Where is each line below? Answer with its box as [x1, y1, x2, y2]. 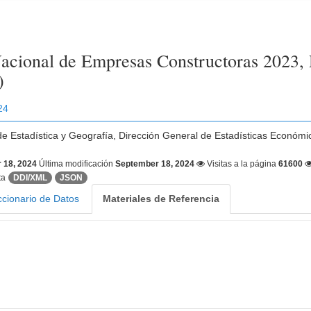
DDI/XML [13, 173, 48, 183]
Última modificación [39, 159, 116, 169]
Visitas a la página [205, 159, 279, 169]
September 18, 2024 [115, 159, 195, 169]
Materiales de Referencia [103, 193, 219, 204]
